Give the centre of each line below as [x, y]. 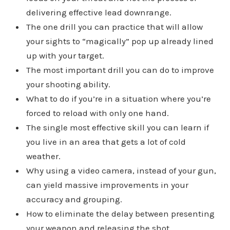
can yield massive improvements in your [107, 185]
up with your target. [65, 56]
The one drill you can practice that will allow [114, 27]
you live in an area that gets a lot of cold [106, 142]
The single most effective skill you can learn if [117, 128]
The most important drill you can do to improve [120, 70]
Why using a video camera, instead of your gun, [121, 171]
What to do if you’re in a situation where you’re [118, 99]
